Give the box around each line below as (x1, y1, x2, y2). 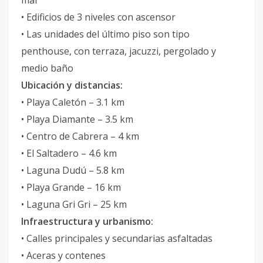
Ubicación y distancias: (21, 79, 123, 92)
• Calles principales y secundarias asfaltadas (21, 232, 213, 245)
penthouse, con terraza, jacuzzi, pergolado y (21, 45, 216, 58)
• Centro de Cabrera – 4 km (21, 130, 139, 143)
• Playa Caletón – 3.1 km (21, 96, 124, 109)
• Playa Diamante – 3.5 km (21, 113, 133, 126)
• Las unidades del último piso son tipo (21, 28, 190, 41)
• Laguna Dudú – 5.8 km (21, 164, 124, 177)
